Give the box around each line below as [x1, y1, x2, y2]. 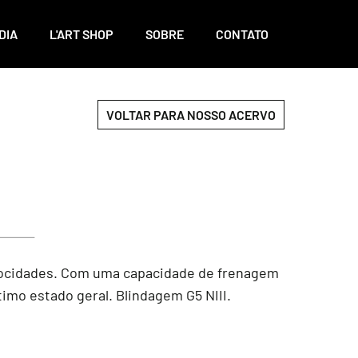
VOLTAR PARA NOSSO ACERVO [106, 107, 276, 122]
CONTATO [216, 26, 268, 42]
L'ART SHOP [50, 26, 113, 42]
